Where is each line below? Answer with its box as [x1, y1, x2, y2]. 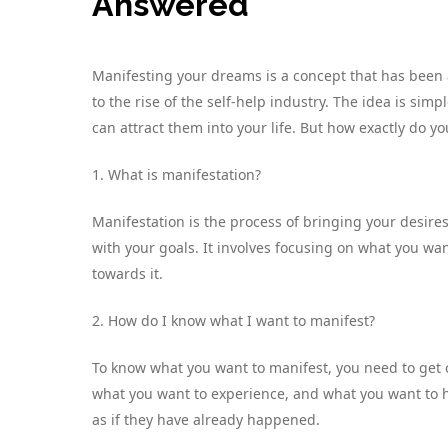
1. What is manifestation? [92, 165, 261, 185]
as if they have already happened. [92, 410, 320, 430]
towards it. [92, 264, 163, 284]
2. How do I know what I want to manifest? [92, 311, 375, 331]
